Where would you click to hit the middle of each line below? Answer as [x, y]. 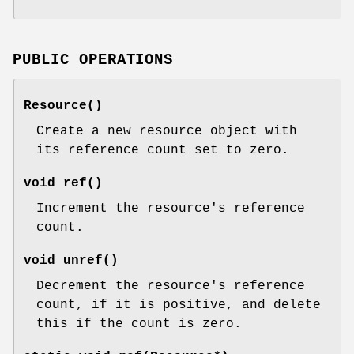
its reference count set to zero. [163, 151]
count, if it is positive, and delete [179, 305]
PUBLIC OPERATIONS [93, 60]
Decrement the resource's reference [171, 286]
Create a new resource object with [167, 132]
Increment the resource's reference [171, 209]
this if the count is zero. [139, 324]
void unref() [71, 261]
